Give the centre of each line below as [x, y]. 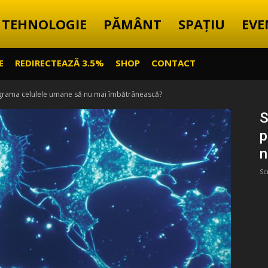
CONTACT [173, 63]
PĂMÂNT [133, 24]
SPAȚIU [202, 24]
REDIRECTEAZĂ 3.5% [60, 63]
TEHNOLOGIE [44, 24]
